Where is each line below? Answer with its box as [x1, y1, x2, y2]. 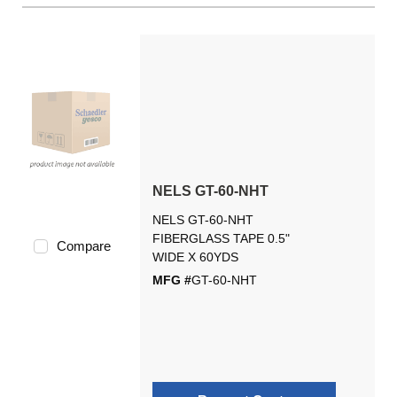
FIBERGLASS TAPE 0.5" [152, 231, 290, 245]
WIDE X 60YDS [152, 250, 238, 264]
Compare [56, 238, 111, 253]
